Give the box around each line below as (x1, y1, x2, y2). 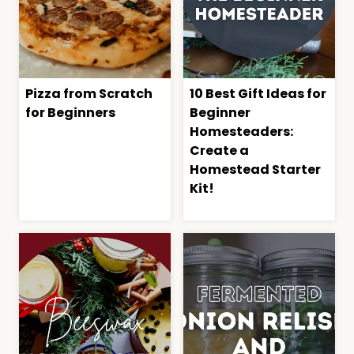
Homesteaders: (190, 122, 293, 141)
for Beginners (25, 104, 115, 122)
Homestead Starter (190, 160, 321, 179)
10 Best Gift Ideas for (190, 85, 326, 104)
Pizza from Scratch (25, 85, 153, 104)
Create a (190, 141, 249, 160)
